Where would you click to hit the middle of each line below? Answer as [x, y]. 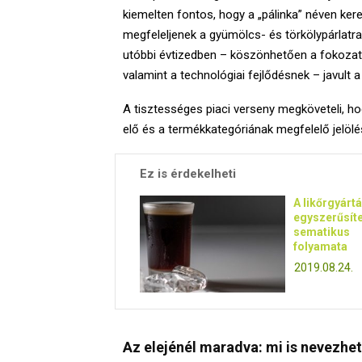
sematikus [322, 232]
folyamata [320, 246]
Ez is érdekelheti [188, 173]
